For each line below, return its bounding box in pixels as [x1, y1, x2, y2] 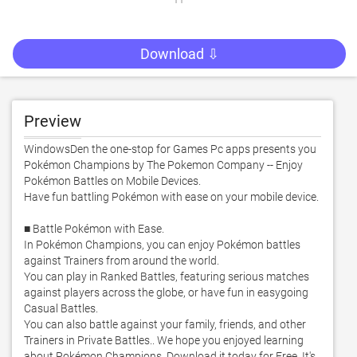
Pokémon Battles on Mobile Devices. [24, 175, 203, 187]
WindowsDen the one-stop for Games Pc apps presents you [24, 143, 316, 155]
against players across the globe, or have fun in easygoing [24, 286, 308, 299]
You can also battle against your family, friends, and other [24, 318, 306, 331]
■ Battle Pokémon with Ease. [24, 222, 167, 235]
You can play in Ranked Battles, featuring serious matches [24, 270, 309, 283]
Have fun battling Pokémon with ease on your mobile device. [24, 190, 321, 203]
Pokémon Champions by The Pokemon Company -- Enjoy [24, 159, 303, 171]
